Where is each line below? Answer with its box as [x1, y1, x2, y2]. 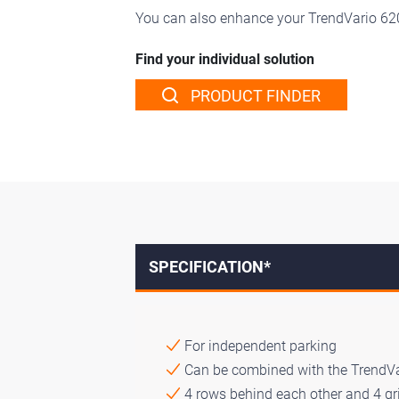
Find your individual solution [135, 50, 314, 68]
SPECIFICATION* [149, 256, 271, 276]
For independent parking [184, 337, 337, 354]
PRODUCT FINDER [187, 85, 321, 105]
